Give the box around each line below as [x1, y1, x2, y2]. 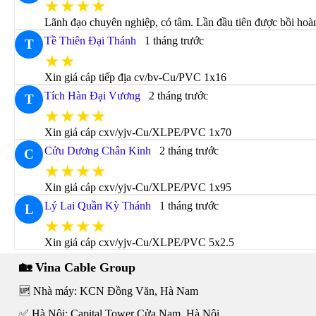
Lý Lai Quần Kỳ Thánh [44, 200, 152, 212]
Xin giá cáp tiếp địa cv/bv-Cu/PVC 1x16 [44, 71, 227, 83]
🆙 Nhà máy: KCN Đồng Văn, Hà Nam [18, 285, 198, 297]
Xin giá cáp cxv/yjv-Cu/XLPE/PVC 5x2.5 [44, 236, 235, 248]
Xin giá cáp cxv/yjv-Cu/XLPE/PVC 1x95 [44, 181, 232, 193]
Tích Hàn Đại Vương [44, 90, 141, 102]
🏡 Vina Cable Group [18, 260, 135, 274]
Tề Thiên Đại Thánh [44, 35, 137, 47]
